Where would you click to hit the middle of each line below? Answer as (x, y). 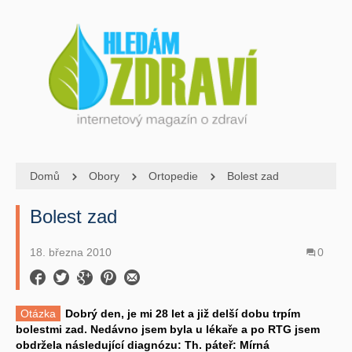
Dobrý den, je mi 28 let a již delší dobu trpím (183, 313)
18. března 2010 (71, 252)
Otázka (38, 313)
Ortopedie (173, 176)
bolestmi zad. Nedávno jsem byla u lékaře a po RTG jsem (168, 329)
